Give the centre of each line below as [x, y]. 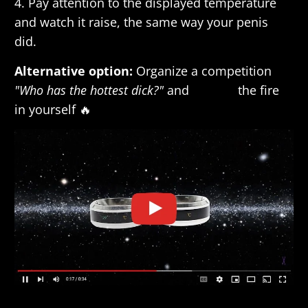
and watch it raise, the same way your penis [142, 22]
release [214, 90]
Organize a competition [202, 71]
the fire [259, 90]
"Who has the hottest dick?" [91, 90]
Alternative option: [74, 71]
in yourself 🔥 [53, 110]
